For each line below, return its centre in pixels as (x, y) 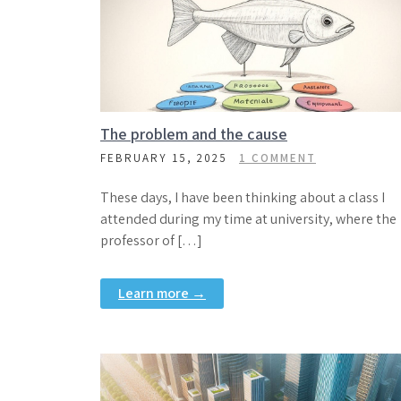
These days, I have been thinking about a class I (243, 197)
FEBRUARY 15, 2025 (164, 158)
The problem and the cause (194, 134)
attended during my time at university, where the (248, 219)
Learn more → (162, 293)
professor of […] (151, 240)
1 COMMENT (277, 158)
